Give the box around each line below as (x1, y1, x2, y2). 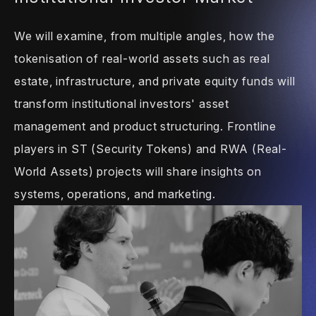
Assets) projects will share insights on (47, 164, 262, 178)
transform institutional (14, 96, 137, 111)
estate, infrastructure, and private (14, 73, 202, 88)
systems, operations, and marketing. (14, 186, 216, 201)
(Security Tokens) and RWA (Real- (87, 141, 287, 156)
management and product (14, 119, 157, 133)
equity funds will (201, 73, 296, 88)
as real (229, 51, 270, 66)
